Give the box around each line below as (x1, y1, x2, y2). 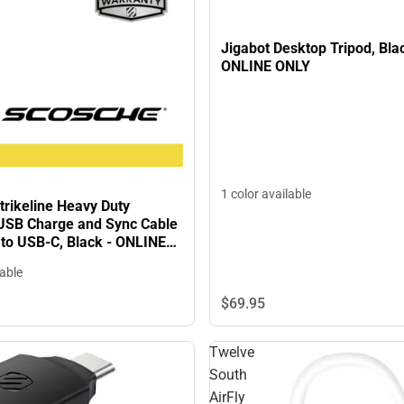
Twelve (209, 344, 254, 362)
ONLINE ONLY (221, 58, 310, 76)
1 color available (221, 186, 311, 201)
